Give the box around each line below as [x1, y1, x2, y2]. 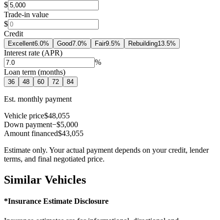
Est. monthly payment [4, 95, 72, 104]
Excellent [8, 40, 34, 48]
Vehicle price [4, 111, 44, 120]
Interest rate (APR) [4, 49, 62, 57]
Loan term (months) [4, 68, 65, 77]
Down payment [4, 120, 52, 129]
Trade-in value [4, 10, 49, 19]
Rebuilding [128, 40, 158, 48]
